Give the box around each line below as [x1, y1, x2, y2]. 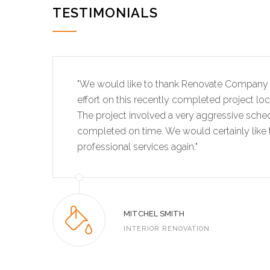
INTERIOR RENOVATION [124, 225, 210, 233]
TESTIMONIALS [52, 5, 158, 20]
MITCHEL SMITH [124, 209, 184, 218]
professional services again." [77, 141, 198, 152]
